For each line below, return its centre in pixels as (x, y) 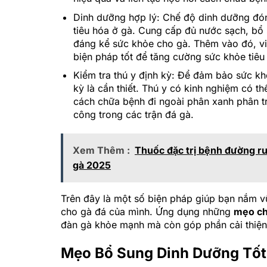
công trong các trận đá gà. (133, 115)
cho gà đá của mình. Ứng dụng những (147, 211)
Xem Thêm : (101, 150)
